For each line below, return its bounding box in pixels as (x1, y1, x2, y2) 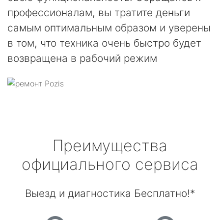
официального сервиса (22, 155, 198, 174)
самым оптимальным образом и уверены (7, 22, 211, 34)
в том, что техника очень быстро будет (7, 37, 201, 49)
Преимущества (53, 136, 167, 155)
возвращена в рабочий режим (7, 52, 157, 64)
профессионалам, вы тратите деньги (7, 6, 190, 19)
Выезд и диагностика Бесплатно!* (25, 187, 195, 199)
